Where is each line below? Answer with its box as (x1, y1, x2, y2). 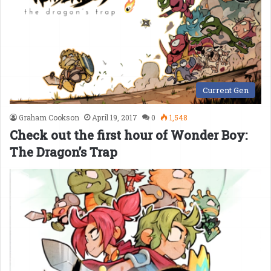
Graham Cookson (19, 112, 79, 122)
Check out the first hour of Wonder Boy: (10, 126, 247, 143)
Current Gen (203, 84, 249, 96)
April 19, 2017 (92, 112, 137, 122)
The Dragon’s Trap (10, 143, 117, 160)
